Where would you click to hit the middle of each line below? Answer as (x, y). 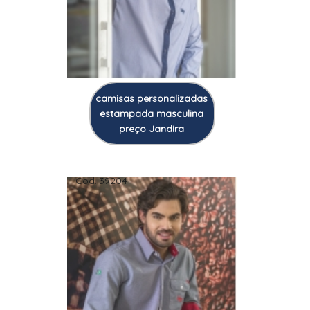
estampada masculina (152, 114)
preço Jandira (152, 129)
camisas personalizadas (152, 99)
